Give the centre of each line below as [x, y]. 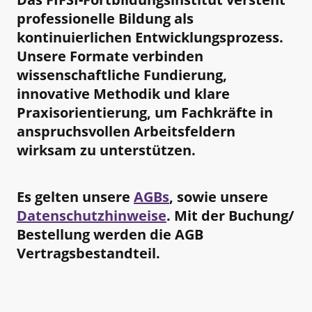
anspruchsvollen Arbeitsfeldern [126, 132]
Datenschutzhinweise [92, 215]
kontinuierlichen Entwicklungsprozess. [150, 38]
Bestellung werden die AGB [110, 234]
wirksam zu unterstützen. [106, 150]
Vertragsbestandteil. [90, 253]
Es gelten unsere [75, 196]
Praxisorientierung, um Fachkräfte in [145, 113]
